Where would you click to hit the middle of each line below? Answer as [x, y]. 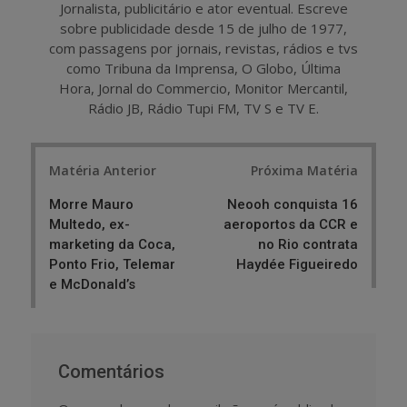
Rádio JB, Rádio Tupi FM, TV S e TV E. [203, 108]
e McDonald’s [92, 285]
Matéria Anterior [103, 171]
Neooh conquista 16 [293, 205]
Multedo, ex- [89, 225]
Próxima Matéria [304, 171]
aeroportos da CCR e [291, 225]
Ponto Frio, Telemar [112, 265]
